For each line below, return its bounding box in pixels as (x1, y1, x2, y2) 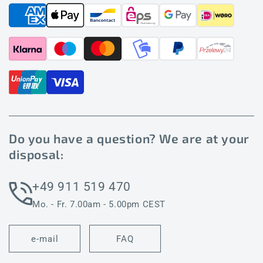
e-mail (31, 233, 59, 244)
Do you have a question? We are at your (9, 131, 249, 146)
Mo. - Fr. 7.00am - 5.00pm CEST (32, 199, 166, 210)
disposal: (9, 147, 64, 161)
